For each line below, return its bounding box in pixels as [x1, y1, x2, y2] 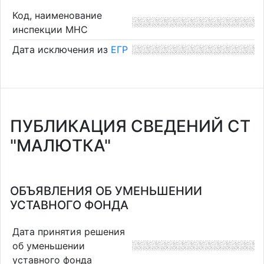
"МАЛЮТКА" [10, 136, 111, 156]
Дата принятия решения [12, 225, 125, 237]
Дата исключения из [12, 44, 111, 56]
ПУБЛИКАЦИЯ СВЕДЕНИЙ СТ [10, 116, 250, 136]
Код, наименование [12, 9, 102, 21]
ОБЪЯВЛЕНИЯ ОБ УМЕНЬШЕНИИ [10, 184, 202, 198]
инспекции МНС [12, 23, 88, 35]
